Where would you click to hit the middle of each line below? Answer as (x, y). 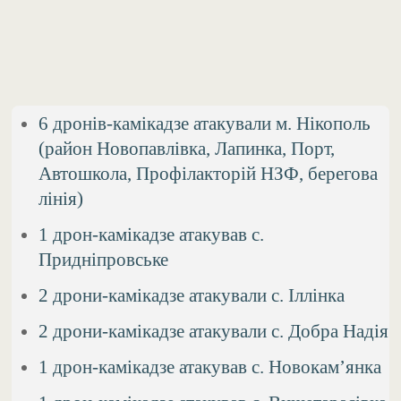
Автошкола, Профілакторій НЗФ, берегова (209, 174)
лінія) (61, 199)
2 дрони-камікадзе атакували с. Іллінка (192, 295)
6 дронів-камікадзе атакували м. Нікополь (205, 124)
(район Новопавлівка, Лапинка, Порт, (187, 149)
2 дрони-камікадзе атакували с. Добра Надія (214, 331)
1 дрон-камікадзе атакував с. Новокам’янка (210, 367)
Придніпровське (104, 260)
